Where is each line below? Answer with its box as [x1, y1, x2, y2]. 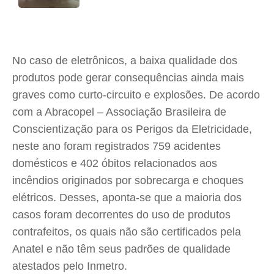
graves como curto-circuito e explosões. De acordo [12, 89, 260, 101]
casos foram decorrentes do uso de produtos [12, 209, 231, 221]
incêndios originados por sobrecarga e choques [12, 174, 243, 187]
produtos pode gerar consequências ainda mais [12, 72, 244, 84]
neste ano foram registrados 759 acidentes [12, 140, 221, 152]
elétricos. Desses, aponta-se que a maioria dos [12, 191, 242, 204]
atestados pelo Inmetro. [12, 260, 127, 272]
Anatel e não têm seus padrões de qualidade [12, 243, 231, 255]
